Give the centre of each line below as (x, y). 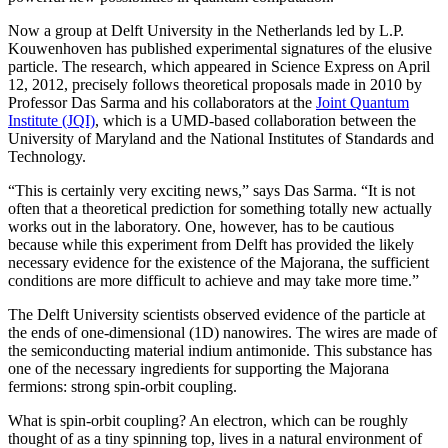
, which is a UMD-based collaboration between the (255, 120)
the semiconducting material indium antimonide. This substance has (220, 350)
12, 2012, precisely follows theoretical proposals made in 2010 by (215, 84)
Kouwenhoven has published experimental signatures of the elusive (220, 48)
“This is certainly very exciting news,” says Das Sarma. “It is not (211, 190)
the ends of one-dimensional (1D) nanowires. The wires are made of (222, 332)
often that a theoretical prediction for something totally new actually (220, 208)
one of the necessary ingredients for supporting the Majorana (198, 368)
